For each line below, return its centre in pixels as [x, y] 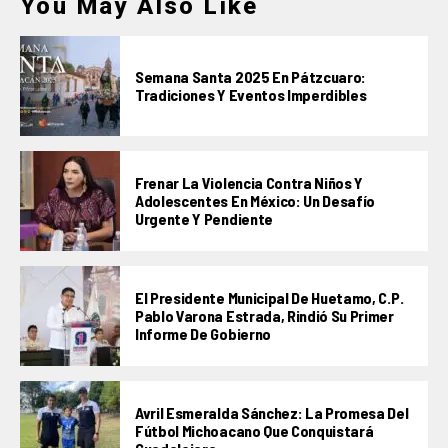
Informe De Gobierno [203, 333]
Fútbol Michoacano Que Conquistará [254, 430]
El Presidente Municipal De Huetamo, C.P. [269, 297]
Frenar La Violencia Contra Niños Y [249, 182]
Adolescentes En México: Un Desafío [255, 200]
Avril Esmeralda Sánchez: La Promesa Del [272, 412]
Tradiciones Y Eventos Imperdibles [251, 94]
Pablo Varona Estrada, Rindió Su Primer [264, 315]
